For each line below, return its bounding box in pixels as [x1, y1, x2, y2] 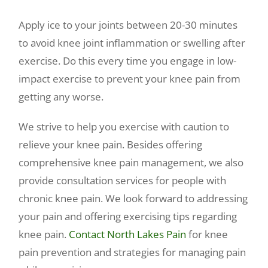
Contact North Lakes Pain [69, 227, 187, 242]
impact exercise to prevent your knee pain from [19, 72, 241, 86]
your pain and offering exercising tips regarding [19, 209, 237, 224]
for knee [186, 227, 229, 242]
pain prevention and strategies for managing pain [19, 245, 246, 260]
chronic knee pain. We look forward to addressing [19, 191, 248, 206]
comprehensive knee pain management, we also [19, 156, 244, 170]
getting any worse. [19, 90, 104, 104]
